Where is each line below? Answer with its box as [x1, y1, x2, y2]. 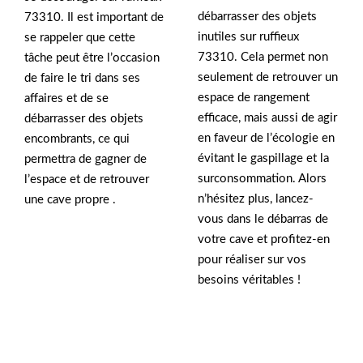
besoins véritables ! [198, 274, 301, 287]
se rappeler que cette [24, 32, 135, 45]
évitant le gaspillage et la [198, 152, 329, 165]
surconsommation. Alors [198, 173, 327, 186]
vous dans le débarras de [198, 213, 328, 226]
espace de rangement [198, 92, 310, 105]
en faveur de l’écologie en [198, 132, 335, 145]
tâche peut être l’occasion [24, 52, 160, 65]
